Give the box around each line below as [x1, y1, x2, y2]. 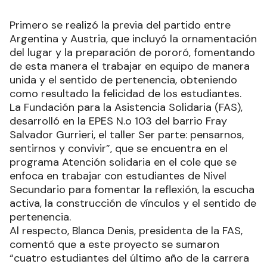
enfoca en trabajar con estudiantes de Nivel [10, 168, 226, 183]
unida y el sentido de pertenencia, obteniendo [10, 72, 237, 87]
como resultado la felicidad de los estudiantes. [10, 86, 241, 101]
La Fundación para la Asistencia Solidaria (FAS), [10, 100, 243, 114]
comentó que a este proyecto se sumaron [10, 237, 219, 252]
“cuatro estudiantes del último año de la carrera [10, 250, 249, 265]
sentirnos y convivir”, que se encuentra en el [10, 141, 228, 156]
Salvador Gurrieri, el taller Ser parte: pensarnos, [10, 127, 244, 142]
